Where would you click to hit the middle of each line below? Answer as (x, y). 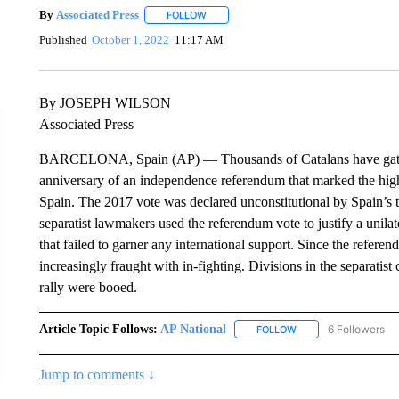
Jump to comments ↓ (97, 374)
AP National (193, 329)
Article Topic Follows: (98, 329)
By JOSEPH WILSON (105, 102)
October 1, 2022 (131, 40)
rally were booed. (88, 287)
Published (63, 40)
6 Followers (356, 329)
